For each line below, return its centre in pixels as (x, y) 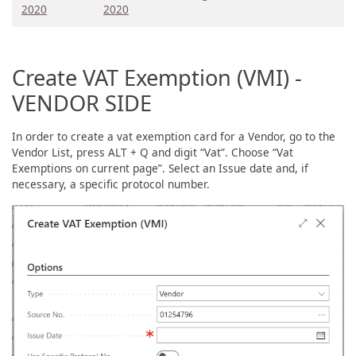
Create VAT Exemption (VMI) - (157, 77)
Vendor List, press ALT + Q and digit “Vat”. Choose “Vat (153, 152)
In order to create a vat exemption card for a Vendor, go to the (174, 136)
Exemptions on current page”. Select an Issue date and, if (160, 168)
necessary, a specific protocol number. (111, 184)
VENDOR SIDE (82, 103)
